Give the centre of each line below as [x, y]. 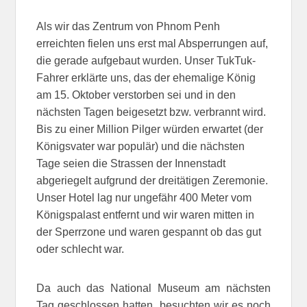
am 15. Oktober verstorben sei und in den [136, 95]
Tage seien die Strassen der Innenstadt [131, 163]
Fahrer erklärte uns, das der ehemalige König [146, 77]
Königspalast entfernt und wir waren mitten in [146, 214]
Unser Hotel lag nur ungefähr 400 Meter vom [144, 197]
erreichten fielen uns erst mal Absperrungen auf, [152, 43]
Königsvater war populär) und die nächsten [141, 146]
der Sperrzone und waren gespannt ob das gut [149, 232]
